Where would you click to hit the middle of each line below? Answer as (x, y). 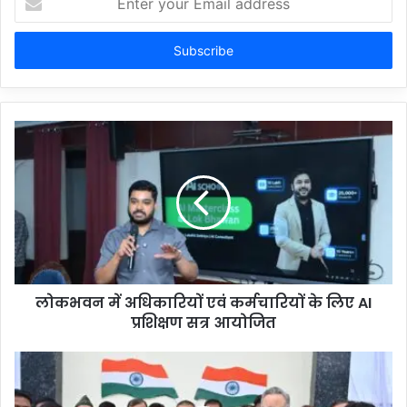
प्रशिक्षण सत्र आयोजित (203, 323)
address (36, 50)
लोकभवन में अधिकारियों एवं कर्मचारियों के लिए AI (203, 303)
